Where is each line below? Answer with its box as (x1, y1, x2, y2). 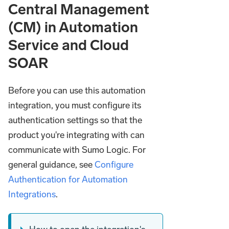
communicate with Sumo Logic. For (8, 144, 146, 155)
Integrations (8, 188, 56, 200)
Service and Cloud (8, 36, 129, 54)
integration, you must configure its (8, 99, 141, 111)
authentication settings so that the (8, 114, 142, 126)
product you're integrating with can (8, 129, 145, 141)
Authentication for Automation (8, 173, 128, 185)
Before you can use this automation (8, 84, 146, 96)
